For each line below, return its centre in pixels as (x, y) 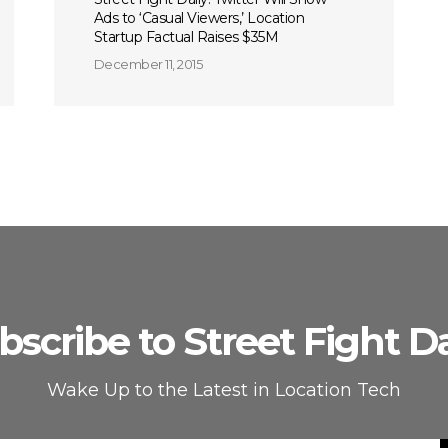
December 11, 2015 (148, 64)
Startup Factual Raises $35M (186, 37)
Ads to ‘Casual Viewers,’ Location (199, 18)
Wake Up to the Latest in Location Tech (224, 390)
